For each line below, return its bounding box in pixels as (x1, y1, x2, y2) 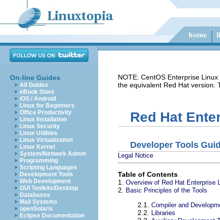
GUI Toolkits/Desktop (20, 185, 78, 192)
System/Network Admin (20, 150, 86, 157)
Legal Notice (118, 151, 153, 159)
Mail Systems (20, 198, 57, 205)
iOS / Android (20, 95, 56, 102)
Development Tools (20, 171, 73, 178)
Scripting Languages (20, 164, 77, 171)
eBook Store (20, 88, 55, 95)
